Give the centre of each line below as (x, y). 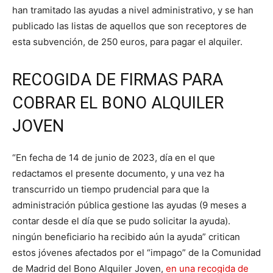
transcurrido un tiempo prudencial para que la (111, 189)
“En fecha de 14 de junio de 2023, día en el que (114, 157)
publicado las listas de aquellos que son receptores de (129, 26)
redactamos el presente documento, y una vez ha (118, 173)
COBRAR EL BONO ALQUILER (118, 103)
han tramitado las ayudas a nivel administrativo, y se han (133, 10)
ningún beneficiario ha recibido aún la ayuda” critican (126, 236)
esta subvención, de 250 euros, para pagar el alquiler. (127, 41)
